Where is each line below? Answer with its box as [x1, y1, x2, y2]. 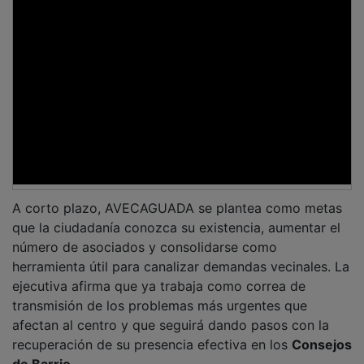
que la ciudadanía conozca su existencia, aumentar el [12, 219, 340, 236]
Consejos [292, 336, 352, 353]
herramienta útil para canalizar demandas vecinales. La [12, 258, 349, 275]
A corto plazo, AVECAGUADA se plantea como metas [12, 199, 342, 216]
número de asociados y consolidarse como [12, 238, 277, 255]
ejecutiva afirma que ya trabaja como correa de [12, 277, 305, 294]
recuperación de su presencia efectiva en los [12, 336, 292, 353]
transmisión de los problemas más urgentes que [12, 297, 307, 314]
